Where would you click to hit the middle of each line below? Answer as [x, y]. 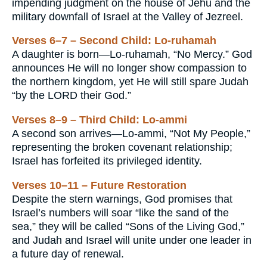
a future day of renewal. [68, 254]
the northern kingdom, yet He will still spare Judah [130, 82]
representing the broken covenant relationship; [122, 147]
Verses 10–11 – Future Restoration [99, 185]
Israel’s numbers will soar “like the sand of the [120, 212]
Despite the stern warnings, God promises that [122, 199]
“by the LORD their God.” [72, 96]
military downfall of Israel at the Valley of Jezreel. [128, 16]
